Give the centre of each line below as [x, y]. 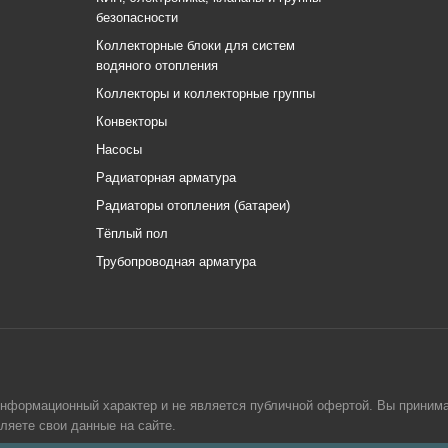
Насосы [119, 149]
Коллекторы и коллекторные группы [205, 93]
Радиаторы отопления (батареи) [193, 205]
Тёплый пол [132, 233]
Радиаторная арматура [166, 177]
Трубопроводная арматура [176, 261]
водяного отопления [157, 65]
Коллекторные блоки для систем [195, 45]
